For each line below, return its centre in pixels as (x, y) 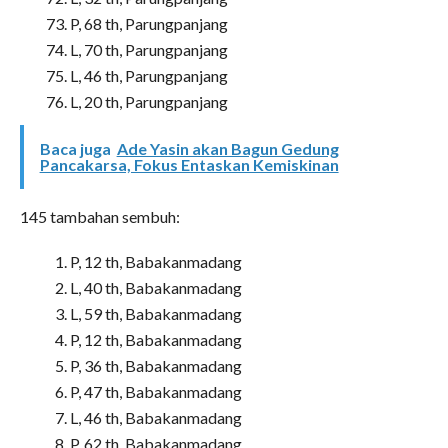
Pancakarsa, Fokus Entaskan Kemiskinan (189, 164)
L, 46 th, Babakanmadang (155, 417)
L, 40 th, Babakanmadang (155, 287)
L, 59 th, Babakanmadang (155, 313)
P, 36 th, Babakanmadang (155, 365)
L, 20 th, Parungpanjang (148, 101)
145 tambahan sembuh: (99, 216)
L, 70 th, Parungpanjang (148, 49)
